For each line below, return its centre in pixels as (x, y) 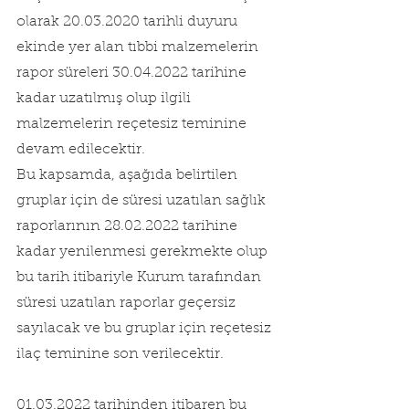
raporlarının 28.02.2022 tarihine (129, 226)
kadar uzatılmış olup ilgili (105, 99)
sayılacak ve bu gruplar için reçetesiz (146, 329)
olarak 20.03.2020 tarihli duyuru (129, 22)
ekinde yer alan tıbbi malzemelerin (139, 47)
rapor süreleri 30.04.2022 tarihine (133, 73)
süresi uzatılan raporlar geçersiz (128, 303)
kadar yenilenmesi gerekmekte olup (144, 252)
